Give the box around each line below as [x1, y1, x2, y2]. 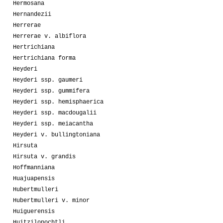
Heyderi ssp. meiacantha [13, 120, 93, 127]
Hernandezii [13, 10, 51, 18]
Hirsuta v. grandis [13, 153, 76, 160]
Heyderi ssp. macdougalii [13, 109, 97, 116]
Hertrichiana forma [13, 54, 76, 62]
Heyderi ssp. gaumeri [13, 76, 83, 84]
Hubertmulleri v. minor [13, 197, 90, 204]
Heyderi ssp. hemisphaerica [13, 98, 104, 106]
